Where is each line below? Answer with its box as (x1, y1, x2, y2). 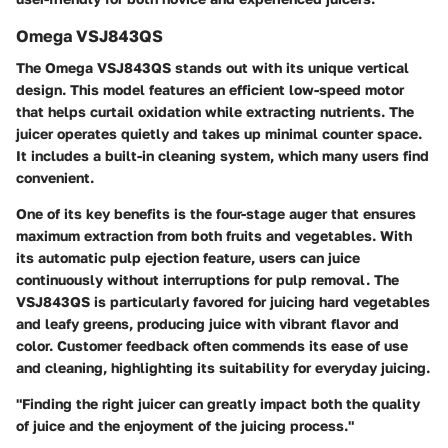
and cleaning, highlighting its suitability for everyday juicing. (16, 359, 430, 377)
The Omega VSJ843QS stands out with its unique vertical (16, 59, 409, 77)
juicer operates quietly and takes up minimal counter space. (16, 125, 422, 143)
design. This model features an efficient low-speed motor (16, 81, 404, 99)
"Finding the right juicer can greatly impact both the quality (16, 395, 420, 413)
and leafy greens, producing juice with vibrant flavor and (16, 315, 399, 333)
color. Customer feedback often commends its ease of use (16, 337, 408, 355)
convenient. (16, 169, 94, 187)
